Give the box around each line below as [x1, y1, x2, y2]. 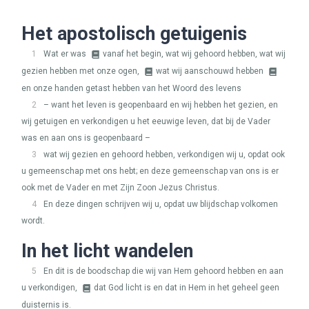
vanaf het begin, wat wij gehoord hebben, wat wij [103, 49, 286, 59]
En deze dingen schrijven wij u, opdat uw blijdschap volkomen [43, 199, 278, 209]
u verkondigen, [21, 283, 79, 292]
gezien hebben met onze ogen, [21, 66, 141, 76]
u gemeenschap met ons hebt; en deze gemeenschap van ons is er [21, 166, 279, 176]
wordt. [21, 216, 45, 226]
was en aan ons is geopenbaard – [21, 133, 150, 143]
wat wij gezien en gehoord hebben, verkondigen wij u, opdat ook [43, 150, 285, 159]
